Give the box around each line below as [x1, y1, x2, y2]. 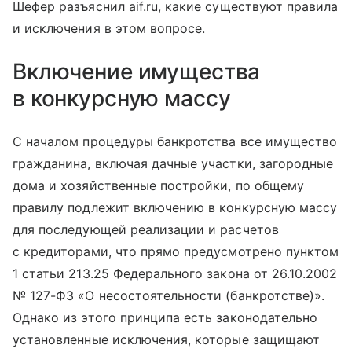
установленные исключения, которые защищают [13, 332, 321, 348]
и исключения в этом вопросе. [13, 20, 206, 37]
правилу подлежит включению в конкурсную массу [13, 200, 338, 216]
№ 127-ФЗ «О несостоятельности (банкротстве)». [13, 288, 325, 304]
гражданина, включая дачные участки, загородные [13, 156, 334, 172]
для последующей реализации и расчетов [13, 222, 279, 238]
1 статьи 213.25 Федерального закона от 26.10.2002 [13, 266, 338, 282]
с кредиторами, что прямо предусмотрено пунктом [13, 244, 339, 260]
